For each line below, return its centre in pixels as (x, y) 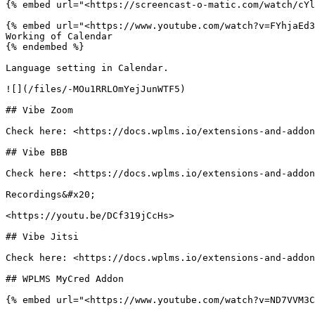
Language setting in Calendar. (87, 68)
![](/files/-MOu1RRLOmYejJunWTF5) (96, 89)
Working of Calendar (59, 36)
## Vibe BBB (37, 152)
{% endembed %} (45, 47)
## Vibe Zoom (39, 110)
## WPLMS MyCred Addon (65, 279)
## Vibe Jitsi (42, 237)
